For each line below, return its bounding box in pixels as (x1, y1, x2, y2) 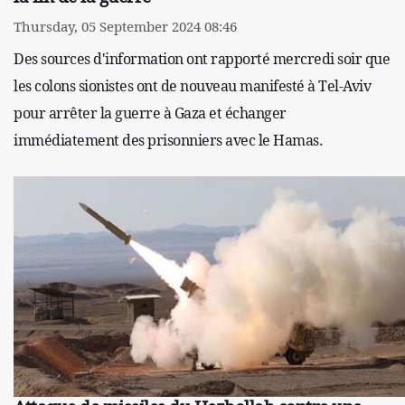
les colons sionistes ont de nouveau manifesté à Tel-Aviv (14, 76, 371, 97)
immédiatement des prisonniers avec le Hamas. (14, 130, 323, 151)
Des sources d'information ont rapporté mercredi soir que (14, 49, 390, 70)
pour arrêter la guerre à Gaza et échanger (14, 103, 287, 124)
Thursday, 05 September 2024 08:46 (14, 17, 237, 36)
